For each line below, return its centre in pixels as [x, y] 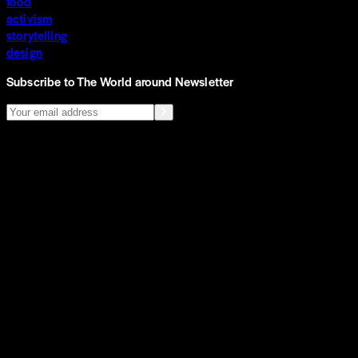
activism [30, 18]
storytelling [37, 35]
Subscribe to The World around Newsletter [120, 82]
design [24, 52]
